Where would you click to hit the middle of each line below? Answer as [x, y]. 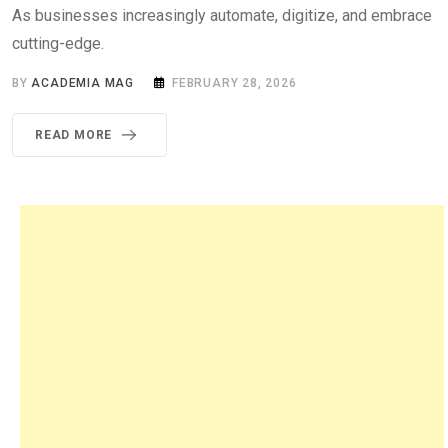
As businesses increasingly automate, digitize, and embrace [222, 15]
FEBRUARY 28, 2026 [234, 82]
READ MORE [74, 134]
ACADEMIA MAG [83, 82]
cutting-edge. [58, 43]
